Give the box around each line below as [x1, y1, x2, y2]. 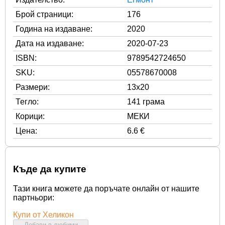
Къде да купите [13, 164, 86, 175]
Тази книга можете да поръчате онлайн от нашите [13, 184, 199, 193]
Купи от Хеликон [13, 210, 74, 219]
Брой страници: [16, 10, 73, 19]
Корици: [16, 111, 45, 121]
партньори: [13, 193, 54, 202]
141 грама [127, 97, 165, 106]
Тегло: [16, 97, 39, 106]
